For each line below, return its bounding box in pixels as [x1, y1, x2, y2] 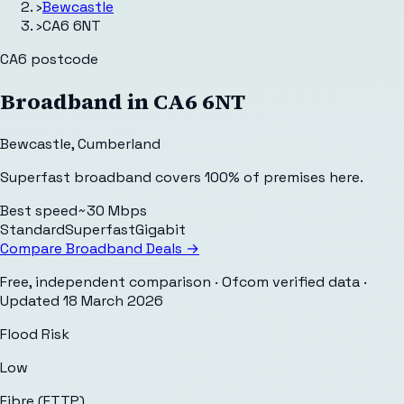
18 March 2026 [63, 290, 163, 310]
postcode [27, 50, 98, 69]
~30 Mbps [78, 200, 147, 220]
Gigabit [135, 219, 186, 239]
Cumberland [78, 133, 161, 153]
